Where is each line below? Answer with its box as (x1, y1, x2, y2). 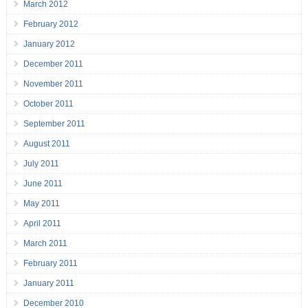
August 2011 (23, 139, 70, 149)
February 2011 (23, 258, 78, 269)
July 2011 (23, 159, 59, 169)
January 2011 (23, 278, 74, 289)
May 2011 (23, 199, 60, 209)
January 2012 (23, 39, 75, 49)
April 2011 (23, 219, 61, 229)
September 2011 (23, 119, 85, 129)
